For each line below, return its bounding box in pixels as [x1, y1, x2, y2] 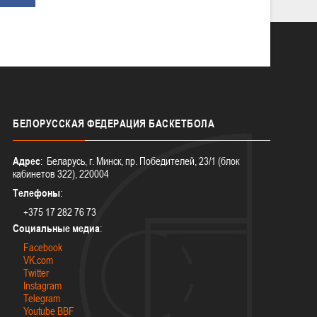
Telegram [23, 292, 61, 304]
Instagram [23, 279, 62, 292]
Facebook [23, 241, 63, 253]
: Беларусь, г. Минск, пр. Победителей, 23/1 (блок [40, 154, 240, 167]
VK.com [23, 253, 54, 266]
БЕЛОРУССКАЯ [13, 117, 85, 129]
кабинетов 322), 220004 [13, 167, 110, 180]
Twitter [23, 266, 50, 279]
